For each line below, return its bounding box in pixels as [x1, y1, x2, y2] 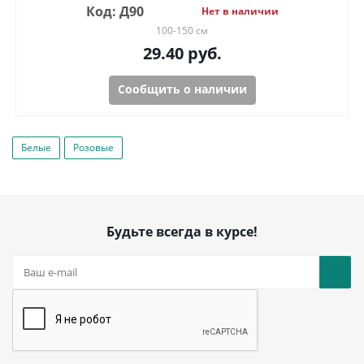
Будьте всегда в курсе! [106, 223, 258, 241]
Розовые [73, 141, 114, 155]
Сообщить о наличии [117, 81, 247, 97]
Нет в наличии [201, 4, 279, 19]
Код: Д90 [85, 2, 144, 21]
